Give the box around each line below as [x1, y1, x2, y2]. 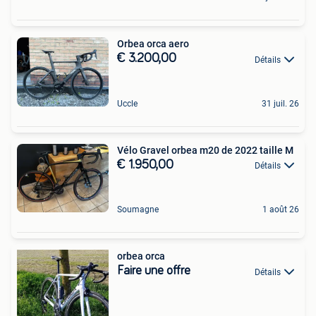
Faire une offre [117, 265, 190, 278]
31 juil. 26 [262, 98, 299, 109]
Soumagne [117, 205, 159, 215]
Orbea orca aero [117, 38, 189, 50]
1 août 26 [262, 205, 299, 215]
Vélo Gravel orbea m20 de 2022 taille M [117, 144, 293, 156]
